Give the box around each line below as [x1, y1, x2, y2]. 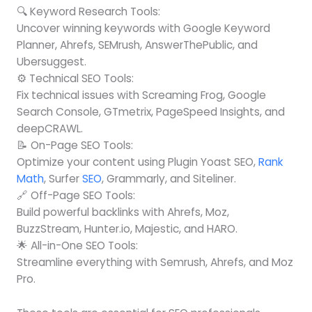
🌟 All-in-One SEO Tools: [16, 238, 138, 253]
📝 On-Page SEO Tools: [16, 138, 133, 153]
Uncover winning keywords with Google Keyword [16, 21, 270, 36]
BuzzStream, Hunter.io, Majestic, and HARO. [16, 221, 237, 237]
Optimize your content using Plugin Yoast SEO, [16, 155, 258, 170]
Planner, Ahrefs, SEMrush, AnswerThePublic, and [16, 38, 258, 53]
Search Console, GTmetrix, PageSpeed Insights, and [16, 104, 285, 120]
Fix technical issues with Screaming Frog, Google [16, 88, 266, 103]
